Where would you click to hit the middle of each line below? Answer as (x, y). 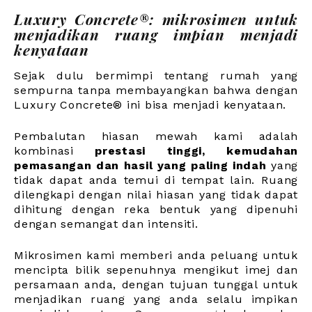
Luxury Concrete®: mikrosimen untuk (156, 19)
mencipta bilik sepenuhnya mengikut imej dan (156, 270)
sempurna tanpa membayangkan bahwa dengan (156, 91)
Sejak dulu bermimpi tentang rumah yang (156, 76)
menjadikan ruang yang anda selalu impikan (156, 299)
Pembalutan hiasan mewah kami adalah (156, 136)
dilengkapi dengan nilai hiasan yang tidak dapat (156, 195)
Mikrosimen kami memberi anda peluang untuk (156, 256)
